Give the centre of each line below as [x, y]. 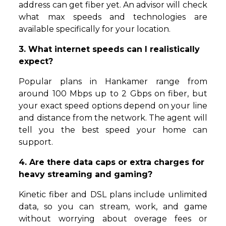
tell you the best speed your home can [113, 130]
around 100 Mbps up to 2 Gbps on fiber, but [113, 94]
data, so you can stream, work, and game [113, 207]
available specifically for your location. [95, 29]
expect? [36, 62]
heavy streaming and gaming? [86, 175]
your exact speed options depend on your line [113, 106]
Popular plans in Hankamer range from [113, 82]
